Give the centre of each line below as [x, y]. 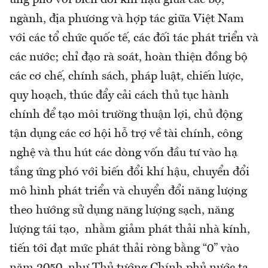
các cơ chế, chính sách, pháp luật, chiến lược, [127, 76]
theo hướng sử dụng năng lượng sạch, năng [122, 210]
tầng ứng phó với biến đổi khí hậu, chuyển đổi [130, 172]
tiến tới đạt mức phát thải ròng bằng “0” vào [124, 249]
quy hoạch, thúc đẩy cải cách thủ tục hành [119, 95]
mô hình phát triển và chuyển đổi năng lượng [128, 191]
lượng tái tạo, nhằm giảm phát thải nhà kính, [130, 229]
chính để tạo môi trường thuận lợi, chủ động [126, 115]
